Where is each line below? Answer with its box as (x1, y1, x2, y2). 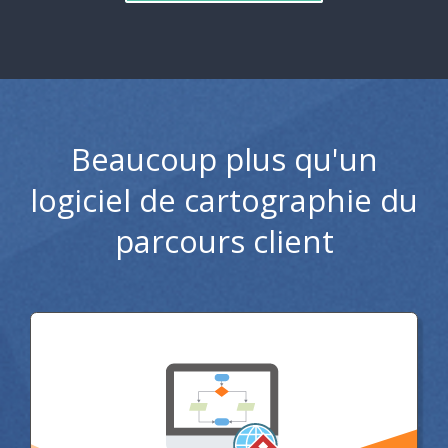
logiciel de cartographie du (30, 179, 418, 222)
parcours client (114, 220, 334, 263)
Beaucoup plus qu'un (70, 138, 378, 181)
